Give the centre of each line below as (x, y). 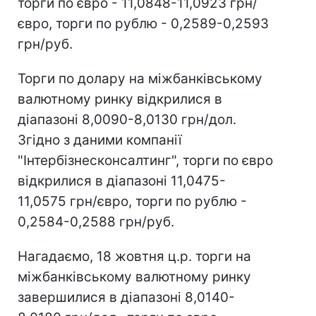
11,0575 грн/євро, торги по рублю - (132, 201)
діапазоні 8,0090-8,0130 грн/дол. (127, 120)
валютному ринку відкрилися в (120, 99)
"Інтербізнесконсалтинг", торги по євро (145, 160)
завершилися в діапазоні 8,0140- (126, 297)
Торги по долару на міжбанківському (140, 79)
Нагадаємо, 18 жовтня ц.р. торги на (134, 256)
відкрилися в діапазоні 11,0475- (122, 181)
